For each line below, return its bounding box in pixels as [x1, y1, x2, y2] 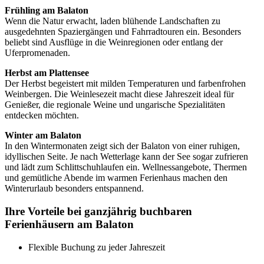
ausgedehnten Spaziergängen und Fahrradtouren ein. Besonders [5, 27, 241, 37]
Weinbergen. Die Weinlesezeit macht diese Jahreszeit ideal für [5, 89, 234, 100]
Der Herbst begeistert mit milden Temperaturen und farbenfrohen [5, 78, 246, 89]
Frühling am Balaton [5, 5, 88, 16]
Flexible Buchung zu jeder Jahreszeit [28, 242, 165, 252]
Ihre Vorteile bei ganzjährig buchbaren [5, 205, 192, 218]
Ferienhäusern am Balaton [5, 218, 134, 231]
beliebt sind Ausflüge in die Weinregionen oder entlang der [5, 37, 223, 48]
